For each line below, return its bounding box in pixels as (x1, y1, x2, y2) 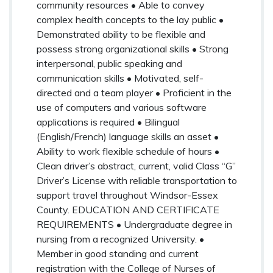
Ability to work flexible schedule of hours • (37, 144, 219, 157)
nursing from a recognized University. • (37, 232, 204, 245)
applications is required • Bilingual (37, 115, 180, 128)
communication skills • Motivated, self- (37, 71, 204, 84)
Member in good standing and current (37, 247, 199, 260)
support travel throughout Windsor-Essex (37, 188, 218, 201)
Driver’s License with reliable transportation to (37, 174, 237, 186)
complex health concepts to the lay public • (37, 13, 224, 26)
